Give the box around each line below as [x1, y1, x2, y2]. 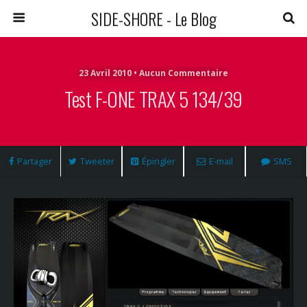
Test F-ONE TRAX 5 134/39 [64, 84, 243, 113]
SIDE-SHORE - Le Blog [90, 6, 217, 31]
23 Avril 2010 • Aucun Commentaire [79, 67, 228, 79]
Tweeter [79, 155, 114, 167]
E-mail [208, 155, 233, 167]
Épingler [141, 155, 175, 167]
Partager [16, 155, 52, 167]
